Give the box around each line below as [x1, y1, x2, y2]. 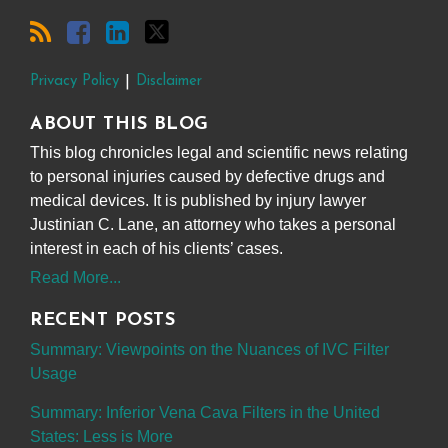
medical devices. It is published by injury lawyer [30, 192, 366, 210]
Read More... [30, 269, 121, 287]
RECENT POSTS [30, 311, 175, 331]
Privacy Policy [30, 73, 119, 89]
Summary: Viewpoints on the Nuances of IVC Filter [30, 340, 389, 358]
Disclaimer [136, 73, 202, 89]
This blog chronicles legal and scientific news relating [30, 144, 408, 162]
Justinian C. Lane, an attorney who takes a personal [30, 216, 396, 234]
